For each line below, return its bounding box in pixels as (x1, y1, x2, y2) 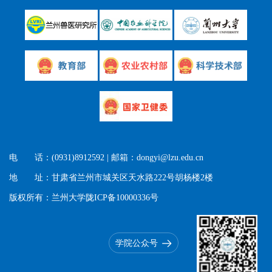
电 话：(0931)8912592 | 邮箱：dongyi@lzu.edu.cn (9, 153, 203, 162)
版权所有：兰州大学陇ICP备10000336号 (9, 193, 158, 202)
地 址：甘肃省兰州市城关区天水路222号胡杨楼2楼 (9, 173, 213, 182)
